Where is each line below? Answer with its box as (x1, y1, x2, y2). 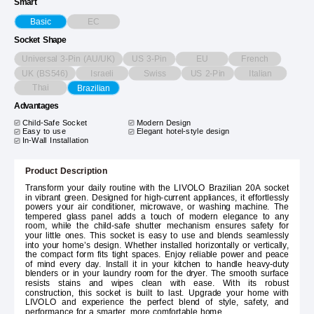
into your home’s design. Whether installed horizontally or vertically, (25, 240, 289, 250)
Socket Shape (14, 36, 67, 46)
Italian (249, 69, 272, 78)
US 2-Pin (190, 69, 226, 78)
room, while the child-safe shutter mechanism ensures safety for (25, 221, 289, 231)
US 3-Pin (132, 54, 167, 64)
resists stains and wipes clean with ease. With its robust (25, 278, 289, 288)
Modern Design (136, 118, 191, 128)
